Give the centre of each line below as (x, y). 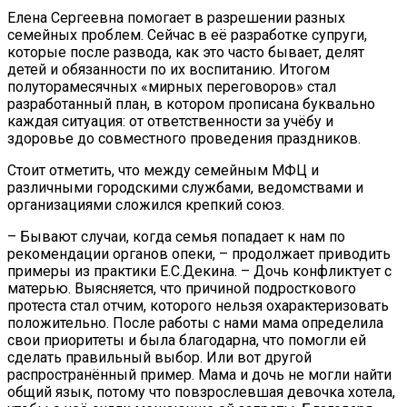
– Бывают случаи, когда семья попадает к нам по (176, 237)
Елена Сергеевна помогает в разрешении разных (176, 18)
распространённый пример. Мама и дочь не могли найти (199, 375)
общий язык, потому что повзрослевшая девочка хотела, (201, 392)
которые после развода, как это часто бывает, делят (186, 53)
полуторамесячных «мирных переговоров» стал (172, 87)
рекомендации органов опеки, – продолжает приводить (199, 254)
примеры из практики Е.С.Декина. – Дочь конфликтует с (199, 272)
